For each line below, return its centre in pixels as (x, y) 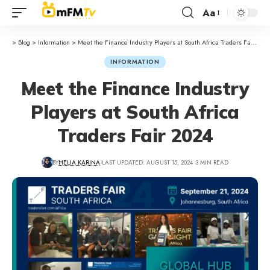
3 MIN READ (212, 162)
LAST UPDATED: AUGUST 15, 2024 (148, 162)
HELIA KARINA (79, 162)
